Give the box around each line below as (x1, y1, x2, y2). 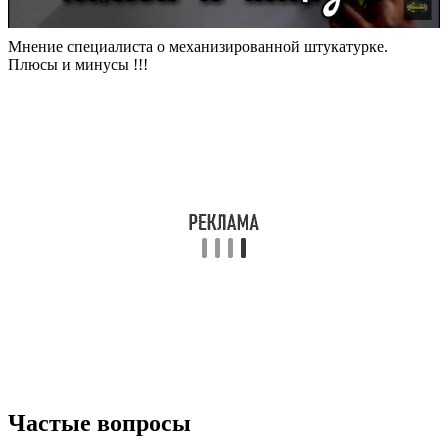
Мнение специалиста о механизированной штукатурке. (8, 37, 388, 55)
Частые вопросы (8, 409, 191, 436)
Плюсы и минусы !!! (8, 55, 148, 73)
